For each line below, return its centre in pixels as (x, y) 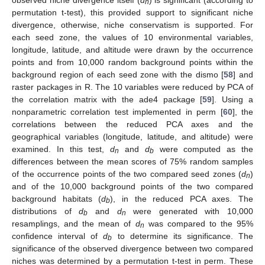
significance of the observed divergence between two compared (132, 248)
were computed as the (203, 149)
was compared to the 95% (198, 223)
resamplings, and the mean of (74, 223)
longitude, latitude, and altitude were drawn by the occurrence (132, 49)
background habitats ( (57, 198)
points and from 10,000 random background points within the (132, 62)
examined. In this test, (61, 149)
